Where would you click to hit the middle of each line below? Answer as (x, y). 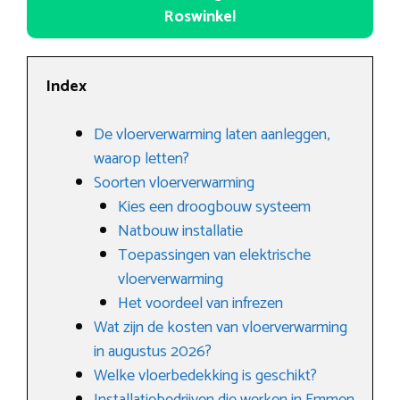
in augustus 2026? (153, 352)
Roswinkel (200, 17)
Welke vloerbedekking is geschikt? (205, 376)
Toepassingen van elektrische (214, 256)
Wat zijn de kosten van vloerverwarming (221, 328)
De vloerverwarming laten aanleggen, (212, 135)
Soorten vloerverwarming (174, 183)
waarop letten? (142, 159)
